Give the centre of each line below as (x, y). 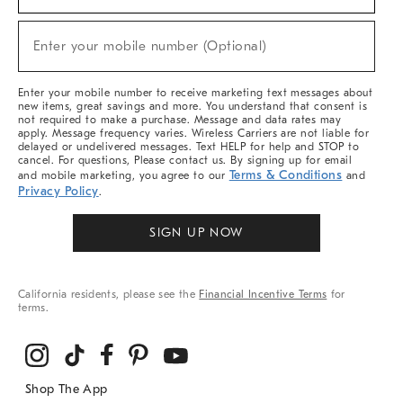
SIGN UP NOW (197, 233)
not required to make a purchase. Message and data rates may (180, 120)
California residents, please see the (109, 294)
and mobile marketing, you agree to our (124, 175)
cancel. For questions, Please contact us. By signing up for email (185, 160)
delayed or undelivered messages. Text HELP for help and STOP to (189, 147)
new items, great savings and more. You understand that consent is (193, 106)
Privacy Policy (58, 191)
